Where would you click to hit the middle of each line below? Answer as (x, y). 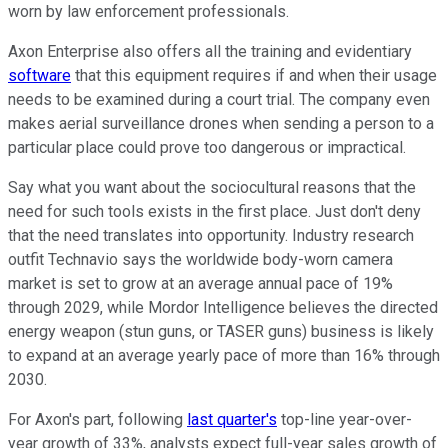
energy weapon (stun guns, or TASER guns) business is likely (221, 331)
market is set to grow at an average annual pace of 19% (200, 283)
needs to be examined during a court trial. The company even (219, 99)
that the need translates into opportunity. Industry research (211, 235)
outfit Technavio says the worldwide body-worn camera (200, 259)
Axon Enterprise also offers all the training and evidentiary (210, 51)
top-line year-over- (344, 419)
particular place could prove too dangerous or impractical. (207, 147)
